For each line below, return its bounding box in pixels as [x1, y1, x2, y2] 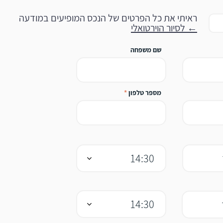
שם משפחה [130, 45, 161, 54]
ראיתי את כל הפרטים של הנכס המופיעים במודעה [19, 11, 197, 24]
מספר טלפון [128, 88, 161, 97]
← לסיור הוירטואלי [131, 21, 197, 34]
